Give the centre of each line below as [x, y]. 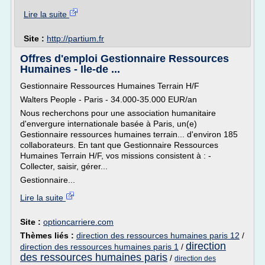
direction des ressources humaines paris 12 [158, 235]
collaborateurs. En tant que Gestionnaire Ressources [119, 145]
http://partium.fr [75, 38]
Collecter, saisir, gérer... [64, 166]
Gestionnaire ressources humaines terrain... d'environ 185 [129, 134]
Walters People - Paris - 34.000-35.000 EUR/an [109, 99]
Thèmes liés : [48, 235]
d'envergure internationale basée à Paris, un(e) [109, 124]
